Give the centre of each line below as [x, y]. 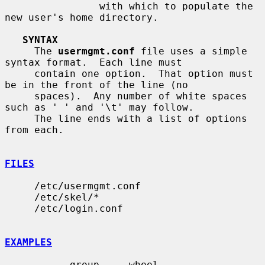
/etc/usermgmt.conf [20, 186]
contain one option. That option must [20, 73]
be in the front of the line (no [96, 85]
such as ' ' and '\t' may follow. [99, 107]
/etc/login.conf [20, 208]
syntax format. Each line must [93, 62]
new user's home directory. [82, 17]
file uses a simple [191, 51]
